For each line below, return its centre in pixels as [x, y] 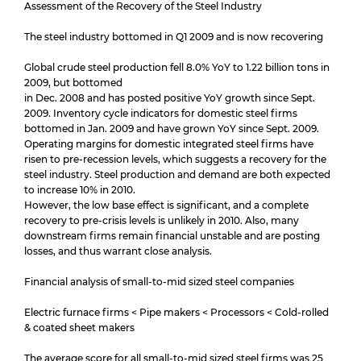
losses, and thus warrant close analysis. [118, 251]
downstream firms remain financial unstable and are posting [172, 236]
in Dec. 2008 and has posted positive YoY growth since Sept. [170, 98]
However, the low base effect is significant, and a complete [166, 205]
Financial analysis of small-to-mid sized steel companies [159, 282]
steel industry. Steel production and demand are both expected [177, 174]
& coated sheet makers [79, 328]
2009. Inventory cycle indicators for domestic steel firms [161, 113]
